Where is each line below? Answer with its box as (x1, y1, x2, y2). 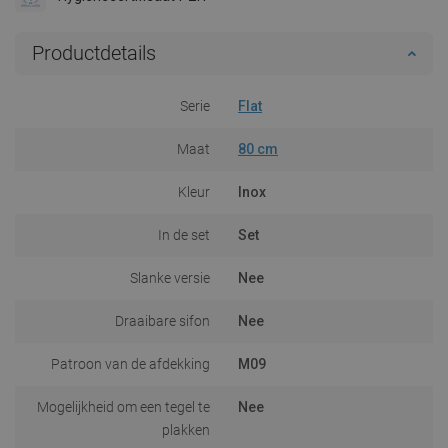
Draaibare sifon (115, 312, 210, 329)
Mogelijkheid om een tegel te (37, 398, 210, 415)
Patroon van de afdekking (51, 355, 210, 372)
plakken (162, 421, 210, 438)
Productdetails (32, 40, 156, 65)
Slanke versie (130, 269, 210, 286)
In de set (158, 226, 210, 243)
